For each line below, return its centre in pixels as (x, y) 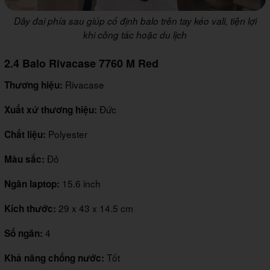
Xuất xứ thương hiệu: (51, 110)
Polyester (68, 134)
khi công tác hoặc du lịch (135, 35)
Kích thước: (31, 209)
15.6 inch (81, 184)
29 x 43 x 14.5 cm (96, 208)
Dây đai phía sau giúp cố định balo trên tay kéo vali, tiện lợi (135, 21)
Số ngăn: (24, 234)
